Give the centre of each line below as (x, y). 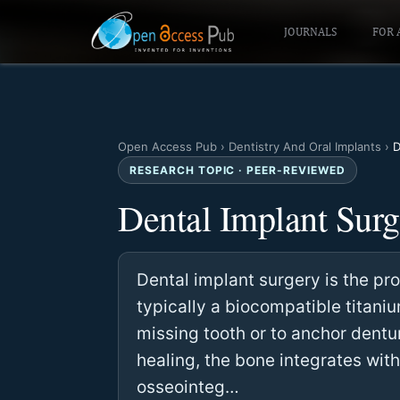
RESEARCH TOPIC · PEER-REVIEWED (237, 170)
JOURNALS (310, 32)
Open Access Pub (167, 146)
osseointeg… (188, 387)
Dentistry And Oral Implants (305, 146)
